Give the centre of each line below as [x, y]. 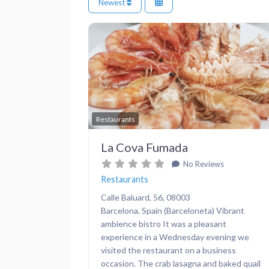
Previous [119, 83]
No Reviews [202, 164]
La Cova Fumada [144, 147]
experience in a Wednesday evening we [175, 237]
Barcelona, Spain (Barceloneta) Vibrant [173, 210]
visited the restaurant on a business [168, 250]
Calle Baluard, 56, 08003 [146, 197]
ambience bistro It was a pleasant [164, 223]
